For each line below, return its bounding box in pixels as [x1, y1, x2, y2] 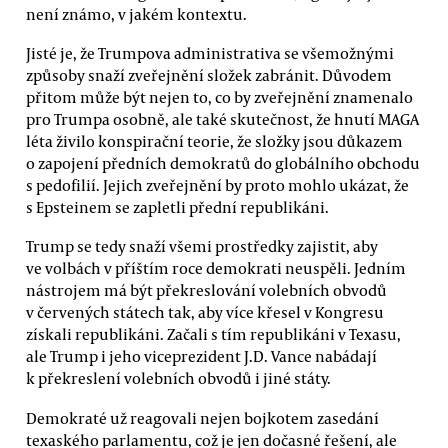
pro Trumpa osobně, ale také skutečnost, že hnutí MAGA [26, 108, 419, 129]
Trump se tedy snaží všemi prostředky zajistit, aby [26, 236, 378, 257]
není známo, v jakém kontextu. [26, 3, 247, 24]
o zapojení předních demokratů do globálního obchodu [26, 152, 420, 173]
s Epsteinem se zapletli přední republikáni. [26, 196, 329, 217]
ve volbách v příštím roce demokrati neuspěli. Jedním [26, 258, 406, 279]
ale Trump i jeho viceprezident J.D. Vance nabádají [26, 346, 377, 367]
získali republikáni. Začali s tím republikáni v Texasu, [26, 324, 401, 345]
